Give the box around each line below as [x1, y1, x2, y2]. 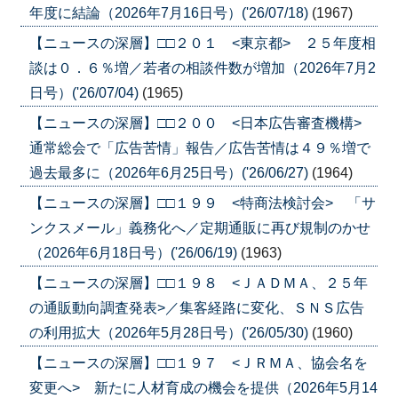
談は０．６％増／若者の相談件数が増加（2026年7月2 [28, 60, 376, 76]
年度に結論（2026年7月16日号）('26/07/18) [28, 4, 312, 20]
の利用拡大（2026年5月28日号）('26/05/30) [28, 324, 312, 340]
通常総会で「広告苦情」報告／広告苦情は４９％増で [28, 139, 370, 155]
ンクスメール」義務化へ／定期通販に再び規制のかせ [28, 219, 370, 235]
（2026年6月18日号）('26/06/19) [28, 244, 241, 260]
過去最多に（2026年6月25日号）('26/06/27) [28, 164, 312, 180]
